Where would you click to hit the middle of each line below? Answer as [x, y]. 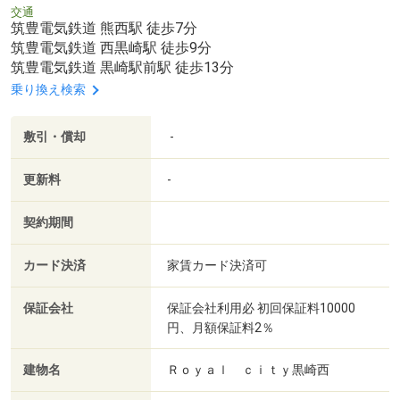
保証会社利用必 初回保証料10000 [261, 308]
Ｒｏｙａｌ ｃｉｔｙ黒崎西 [250, 369]
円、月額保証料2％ [221, 327]
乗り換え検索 [48, 90]
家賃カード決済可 [217, 265]
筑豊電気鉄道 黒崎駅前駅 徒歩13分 [122, 68]
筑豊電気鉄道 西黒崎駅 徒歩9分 [111, 48]
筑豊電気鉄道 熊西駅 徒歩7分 [104, 29]
